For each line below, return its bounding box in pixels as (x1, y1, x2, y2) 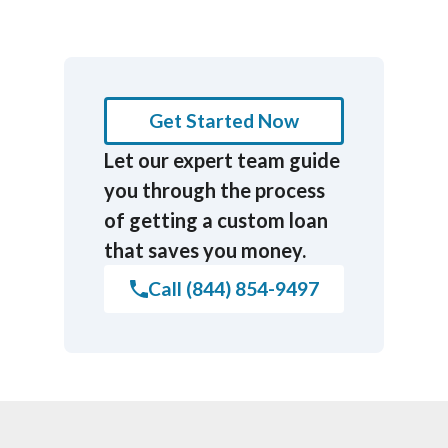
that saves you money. (104, 237, 306, 262)
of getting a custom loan (104, 207, 328, 232)
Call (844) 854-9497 (147, 277, 319, 301)
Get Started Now (149, 109, 299, 133)
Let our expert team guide (104, 147, 340, 172)
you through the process (104, 177, 325, 202)
